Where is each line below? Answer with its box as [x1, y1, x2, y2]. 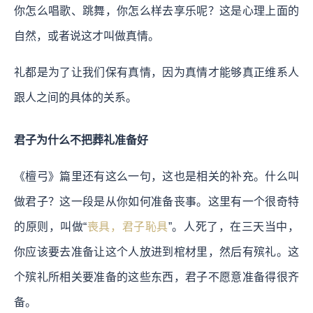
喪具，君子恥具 [87, 220, 168, 233]
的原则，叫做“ [14, 220, 87, 233]
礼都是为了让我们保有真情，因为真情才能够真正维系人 [14, 66, 299, 78]
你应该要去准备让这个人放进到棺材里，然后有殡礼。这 [14, 245, 299, 258]
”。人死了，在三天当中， [168, 220, 300, 233]
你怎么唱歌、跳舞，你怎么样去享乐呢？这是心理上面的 [14, 4, 299, 17]
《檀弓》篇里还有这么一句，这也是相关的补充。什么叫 [14, 170, 299, 182]
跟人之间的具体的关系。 [14, 91, 137, 103]
